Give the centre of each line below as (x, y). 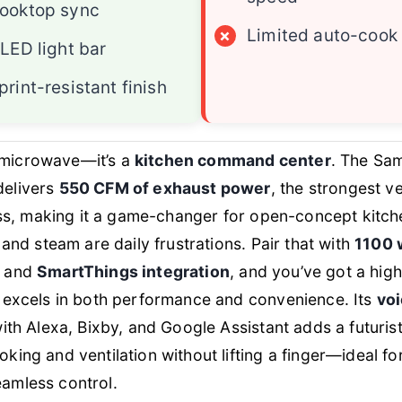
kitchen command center (232, 160)
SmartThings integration (133, 271)
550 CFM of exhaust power (165, 188)
